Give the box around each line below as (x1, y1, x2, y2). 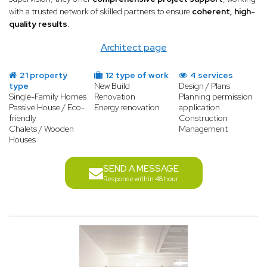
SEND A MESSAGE (103, 163, 179, 175)
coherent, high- (192, 6, 255, 17)
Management (179, 123, 228, 135)
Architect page (100, 41, 167, 54)
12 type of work (103, 70, 169, 81)
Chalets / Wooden (9, 123, 74, 135)
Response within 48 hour (103, 175, 178, 184)
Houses (9, 134, 36, 145)
